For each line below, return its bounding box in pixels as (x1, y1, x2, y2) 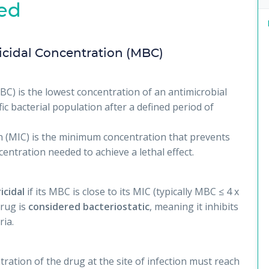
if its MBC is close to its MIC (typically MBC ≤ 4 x (25, 185, 239, 198)
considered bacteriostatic (28, 200, 150, 213)
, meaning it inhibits (150, 200, 238, 213)
